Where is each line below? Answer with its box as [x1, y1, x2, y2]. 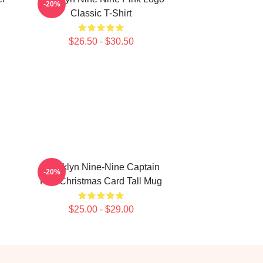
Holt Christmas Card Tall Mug [40, 176, 162, 186]
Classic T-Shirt [70, 8, 131, 18]
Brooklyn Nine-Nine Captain [42, 162, 160, 172]
